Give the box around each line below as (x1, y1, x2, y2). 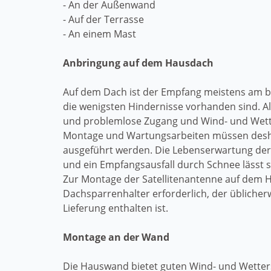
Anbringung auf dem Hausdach (63, 56, 214, 70)
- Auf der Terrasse (63, 13, 144, 26)
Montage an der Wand (63, 230, 169, 244)
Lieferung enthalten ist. (63, 201, 168, 215)
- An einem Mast (63, 27, 136, 41)
